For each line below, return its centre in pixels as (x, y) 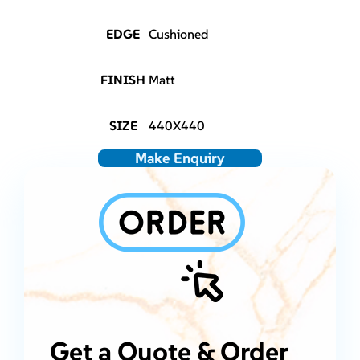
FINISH (123, 80)
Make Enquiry (180, 158)
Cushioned (179, 34)
